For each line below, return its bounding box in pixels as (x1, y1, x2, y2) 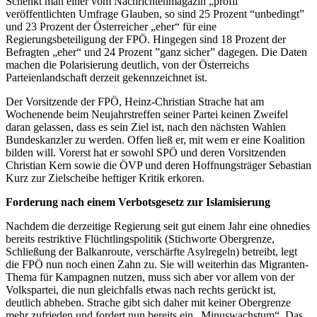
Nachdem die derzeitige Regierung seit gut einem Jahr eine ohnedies (6, 220, 310, 233)
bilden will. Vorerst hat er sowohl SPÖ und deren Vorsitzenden (6, 146, 286, 159)
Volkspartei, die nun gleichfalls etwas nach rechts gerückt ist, (6, 284, 276, 296)
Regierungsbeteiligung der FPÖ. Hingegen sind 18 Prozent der (6, 33, 286, 46)
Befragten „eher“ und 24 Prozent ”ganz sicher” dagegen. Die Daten (6, 46, 307, 59)
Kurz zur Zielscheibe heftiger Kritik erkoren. (6, 172, 204, 185)
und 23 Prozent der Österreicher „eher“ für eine (6, 21, 217, 33)
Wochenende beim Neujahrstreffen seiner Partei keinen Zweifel (6, 108, 288, 121)
